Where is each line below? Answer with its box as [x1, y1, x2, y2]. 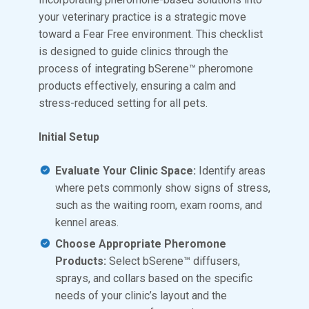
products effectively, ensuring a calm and [39, 79, 236, 92]
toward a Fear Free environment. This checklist [39, 27, 263, 41]
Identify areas [196, 163, 266, 177]
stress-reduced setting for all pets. [39, 96, 208, 110]
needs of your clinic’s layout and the [55, 288, 227, 302]
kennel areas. [55, 215, 119, 229]
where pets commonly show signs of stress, [55, 181, 270, 195]
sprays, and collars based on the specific [55, 271, 252, 285]
